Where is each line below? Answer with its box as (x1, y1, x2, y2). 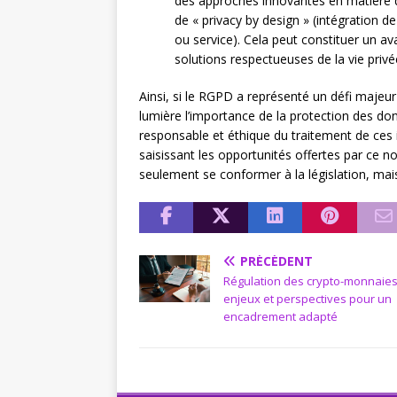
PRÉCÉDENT (240, 253, 313, 269)
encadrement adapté (223, 308, 338, 324)
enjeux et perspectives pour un (223, 291, 392, 307)
